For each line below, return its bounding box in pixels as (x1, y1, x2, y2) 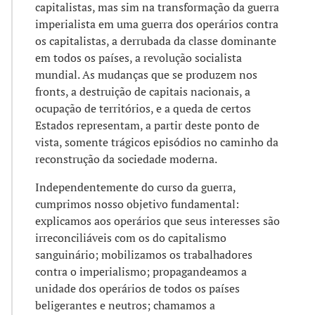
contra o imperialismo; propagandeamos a (35, 263, 247, 279)
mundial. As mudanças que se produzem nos (35, 66, 257, 82)
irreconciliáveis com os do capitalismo (35, 229, 226, 245)
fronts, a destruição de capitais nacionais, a (35, 83, 250, 99)
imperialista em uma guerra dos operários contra (35, 15, 278, 32)
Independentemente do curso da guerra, (35, 179, 236, 195)
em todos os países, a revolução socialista (35, 49, 242, 65)
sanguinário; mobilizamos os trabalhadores (35, 246, 252, 262)
